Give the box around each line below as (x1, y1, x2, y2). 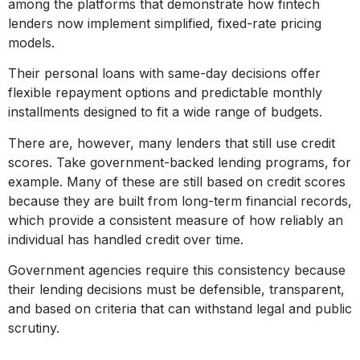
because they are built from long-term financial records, (8, 192, 352, 209)
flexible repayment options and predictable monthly (8, 84, 322, 101)
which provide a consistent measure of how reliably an (8, 211, 343, 228)
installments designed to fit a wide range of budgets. (8, 104, 322, 121)
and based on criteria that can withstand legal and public (8, 301, 352, 317)
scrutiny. (8, 320, 59, 337)
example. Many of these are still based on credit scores (8, 173, 346, 190)
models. (8, 34, 55, 51)
